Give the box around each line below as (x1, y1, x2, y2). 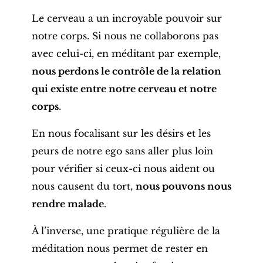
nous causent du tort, (31, 180, 136, 193)
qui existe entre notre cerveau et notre (31, 83, 217, 95)
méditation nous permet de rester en (31, 242, 208, 255)
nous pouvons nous (135, 180, 231, 193)
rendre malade (31, 198, 104, 210)
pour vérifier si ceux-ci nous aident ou (31, 163, 215, 175)
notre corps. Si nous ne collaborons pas (31, 30, 218, 42)
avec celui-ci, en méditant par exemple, (31, 48, 221, 60)
